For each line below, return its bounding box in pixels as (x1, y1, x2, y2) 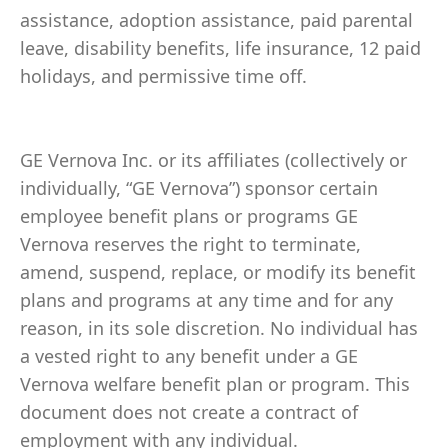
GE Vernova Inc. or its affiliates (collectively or (20, 148, 407, 172)
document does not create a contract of (20, 400, 358, 424)
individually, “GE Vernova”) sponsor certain (20, 176, 378, 200)
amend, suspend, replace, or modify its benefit (20, 260, 416, 284)
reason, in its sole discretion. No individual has (20, 316, 418, 340)
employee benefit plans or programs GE (20, 204, 358, 228)
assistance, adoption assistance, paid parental (20, 8, 413, 32)
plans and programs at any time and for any (20, 288, 393, 312)
